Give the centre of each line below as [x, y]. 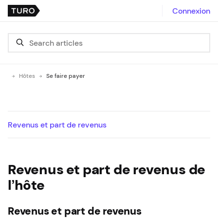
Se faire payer [66, 76]
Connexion [191, 11]
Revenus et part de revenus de [107, 169]
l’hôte [26, 185]
